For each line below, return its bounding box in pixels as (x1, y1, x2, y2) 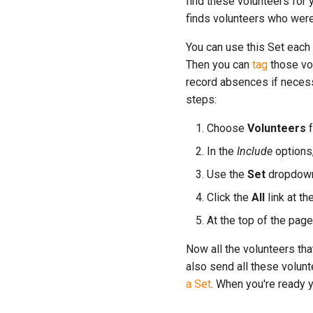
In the (207, 145, 237, 158)
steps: (186, 93, 217, 106)
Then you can (186, 58, 252, 71)
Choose (207, 122, 247, 135)
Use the (207, 168, 247, 181)
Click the (207, 191, 252, 204)
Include (237, 145, 272, 158)
